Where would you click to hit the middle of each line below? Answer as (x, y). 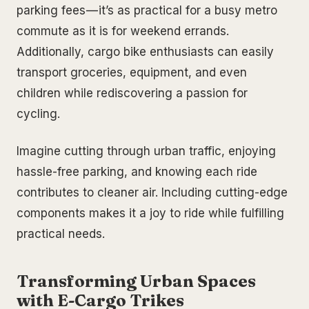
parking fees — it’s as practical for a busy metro (147, 10)
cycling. (38, 113)
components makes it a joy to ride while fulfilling (150, 213)
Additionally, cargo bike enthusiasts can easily (145, 51)
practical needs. (61, 233)
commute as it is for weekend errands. (123, 31)
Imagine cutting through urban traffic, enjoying (146, 151)
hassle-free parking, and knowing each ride (137, 171)
